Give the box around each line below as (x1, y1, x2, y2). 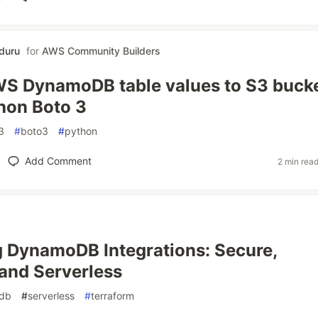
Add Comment (24, 155, 92, 167)
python (65, 125, 97, 137)
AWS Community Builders (42, 45, 160, 57)
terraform (91, 290, 134, 302)
